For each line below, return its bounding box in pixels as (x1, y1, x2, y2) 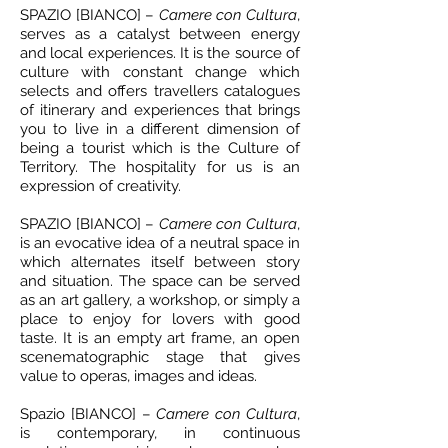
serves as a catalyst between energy (20, 25, 300, 43)
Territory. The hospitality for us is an (20, 158, 300, 176)
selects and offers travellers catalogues (20, 82, 300, 100)
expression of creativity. (20, 177, 185, 195)
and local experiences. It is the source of (20, 44, 300, 62)
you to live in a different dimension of (20, 120, 300, 138)
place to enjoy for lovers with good (20, 310, 300, 328)
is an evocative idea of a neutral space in (20, 234, 300, 252)
